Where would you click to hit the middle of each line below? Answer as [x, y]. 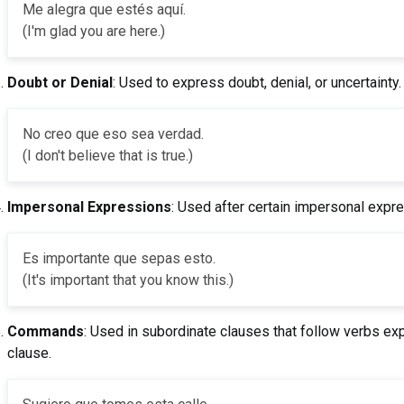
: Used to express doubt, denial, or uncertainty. [257, 82]
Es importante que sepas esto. [119, 258]
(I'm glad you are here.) [93, 31]
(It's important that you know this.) [128, 280]
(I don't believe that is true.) [107, 155]
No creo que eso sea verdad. [113, 133]
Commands [45, 331]
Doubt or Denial [60, 82]
